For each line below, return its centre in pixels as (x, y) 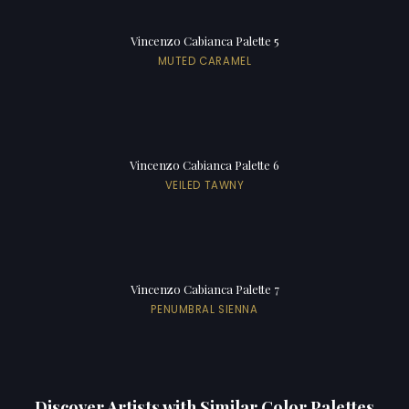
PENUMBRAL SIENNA (204, 309)
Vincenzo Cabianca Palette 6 (204, 164)
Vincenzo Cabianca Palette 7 (204, 288)
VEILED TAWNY (204, 185)
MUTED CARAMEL (204, 61)
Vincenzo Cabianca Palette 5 (204, 40)
